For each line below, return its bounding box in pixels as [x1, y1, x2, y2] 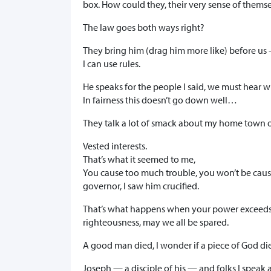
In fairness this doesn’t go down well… [83, 94, 237, 106]
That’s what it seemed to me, [83, 153, 195, 166]
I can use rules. [83, 57, 140, 70]
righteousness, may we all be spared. [83, 216, 229, 229]
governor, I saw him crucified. [83, 180, 199, 192]
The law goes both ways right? [83, 21, 204, 34]
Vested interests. [83, 140, 147, 152]
